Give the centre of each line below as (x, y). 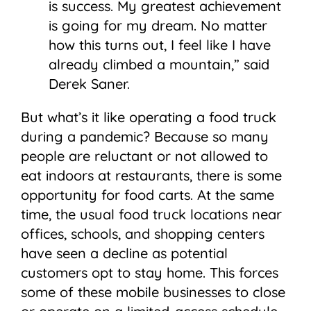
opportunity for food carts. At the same (148, 195)
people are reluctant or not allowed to (144, 156)
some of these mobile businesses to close (153, 292)
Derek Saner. (89, 84)
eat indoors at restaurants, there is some (151, 176)
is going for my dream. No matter (158, 26)
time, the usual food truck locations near (151, 215)
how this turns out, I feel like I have (160, 45)
